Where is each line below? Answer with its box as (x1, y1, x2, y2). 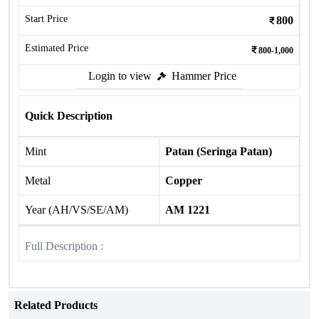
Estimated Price (25, 43, 88, 53)
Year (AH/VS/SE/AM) (25, 204, 128, 216)
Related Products (14, 299, 98, 311)
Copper (165, 174, 202, 187)
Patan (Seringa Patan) (165, 145, 272, 157)
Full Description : (25, 240, 103, 252)
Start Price (25, 14, 68, 24)
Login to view (88, 70, 152, 82)
